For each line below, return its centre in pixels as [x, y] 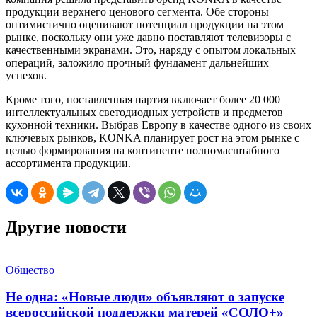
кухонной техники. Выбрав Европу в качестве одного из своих [158, 125]
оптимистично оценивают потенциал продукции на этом [145, 24]
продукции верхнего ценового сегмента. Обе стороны [137, 11]
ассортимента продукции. [68, 163]
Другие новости [66, 227]
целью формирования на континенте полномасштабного [143, 150]
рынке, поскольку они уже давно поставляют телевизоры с [148, 37]
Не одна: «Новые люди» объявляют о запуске [145, 297]
